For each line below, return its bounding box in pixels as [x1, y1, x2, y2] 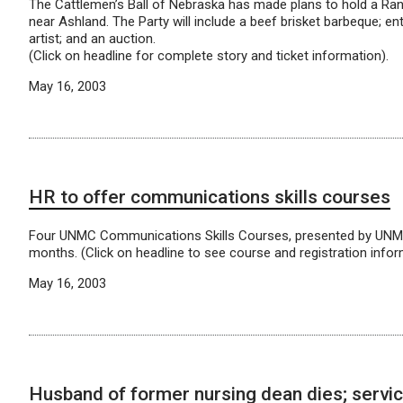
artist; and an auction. [29, 31, 156, 47]
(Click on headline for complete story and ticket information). [29, 48, 389, 64]
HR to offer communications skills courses [29, 186, 390, 208]
